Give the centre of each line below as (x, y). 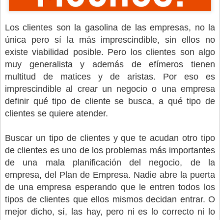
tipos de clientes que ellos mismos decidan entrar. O (110, 200)
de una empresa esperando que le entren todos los (110, 187)
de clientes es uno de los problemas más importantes (110, 151)
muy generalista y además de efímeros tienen (110, 65)
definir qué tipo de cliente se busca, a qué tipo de (110, 101)
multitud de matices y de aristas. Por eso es (110, 77)
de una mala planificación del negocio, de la (110, 163)
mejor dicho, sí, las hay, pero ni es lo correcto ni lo (110, 212)
